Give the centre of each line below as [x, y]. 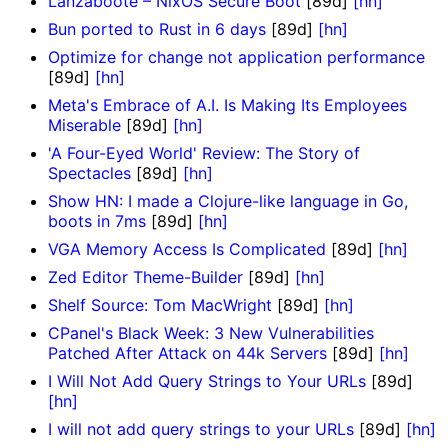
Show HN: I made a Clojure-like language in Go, [228, 201]
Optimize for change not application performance [236, 57]
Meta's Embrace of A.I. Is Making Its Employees [227, 105]
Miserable [84, 125]
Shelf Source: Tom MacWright [160, 305]
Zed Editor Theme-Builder [145, 277]
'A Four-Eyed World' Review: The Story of [204, 153]
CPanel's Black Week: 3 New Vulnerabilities [211, 333]
